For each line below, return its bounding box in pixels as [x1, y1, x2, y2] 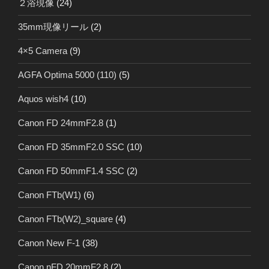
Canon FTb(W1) [18, 190, 81, 201]
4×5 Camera [18, 46, 67, 56]
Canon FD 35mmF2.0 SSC [18, 142, 124, 153]
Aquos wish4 [18, 94, 68, 104]
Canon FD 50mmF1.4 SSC [18, 166, 124, 177]
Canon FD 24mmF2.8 [18, 118, 103, 128]
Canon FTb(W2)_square [18, 214, 113, 225]
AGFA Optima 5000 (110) [18, 70, 116, 80]
